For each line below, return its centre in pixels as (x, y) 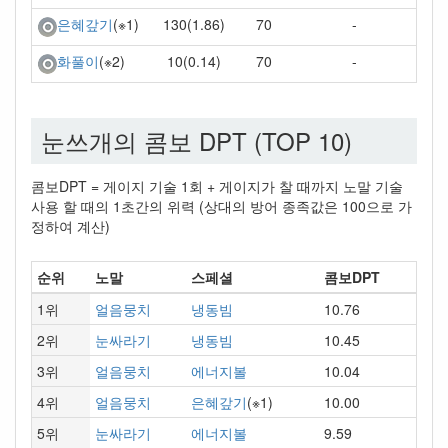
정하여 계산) (70, 226)
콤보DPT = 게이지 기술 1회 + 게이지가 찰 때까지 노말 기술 (217, 186)
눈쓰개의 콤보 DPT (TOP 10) (196, 140)
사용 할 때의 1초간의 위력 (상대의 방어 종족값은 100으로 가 (221, 206)
